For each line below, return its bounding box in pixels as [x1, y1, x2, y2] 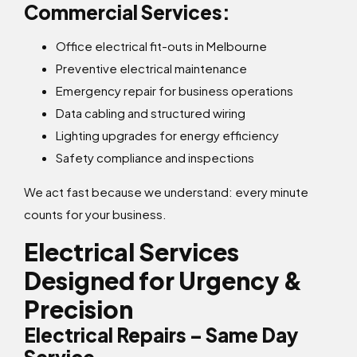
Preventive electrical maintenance [56, 61, 247, 76]
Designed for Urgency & [24, 265, 303, 296]
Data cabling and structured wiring [56, 105, 245, 121]
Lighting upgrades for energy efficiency [56, 127, 279, 143]
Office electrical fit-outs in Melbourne [56, 38, 267, 54]
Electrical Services [24, 237, 239, 268]
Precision [24, 294, 133, 325]
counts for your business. [24, 206, 167, 222]
